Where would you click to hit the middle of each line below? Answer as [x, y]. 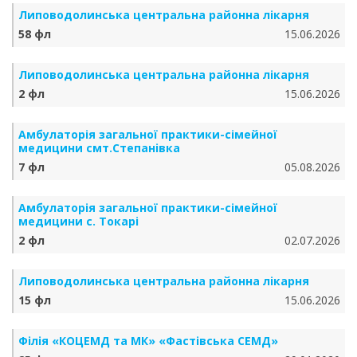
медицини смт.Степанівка [99, 148]
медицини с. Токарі [78, 221]
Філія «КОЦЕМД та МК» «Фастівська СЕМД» [148, 341]
